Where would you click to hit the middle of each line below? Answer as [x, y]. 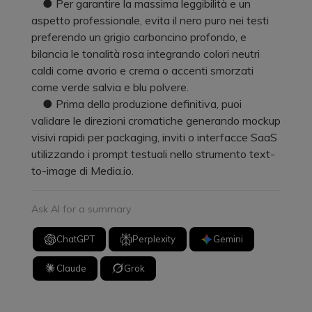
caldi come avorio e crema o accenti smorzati [142, 70]
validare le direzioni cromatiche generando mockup [156, 120]
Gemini [228, 239]
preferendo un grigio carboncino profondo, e [139, 37]
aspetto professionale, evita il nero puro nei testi [150, 20]
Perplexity [154, 239]
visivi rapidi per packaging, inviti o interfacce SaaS [154, 137]
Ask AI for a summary [81, 209]
